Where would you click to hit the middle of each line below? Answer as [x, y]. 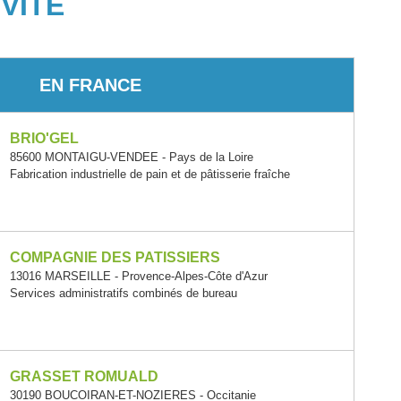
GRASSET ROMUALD [85, 376]
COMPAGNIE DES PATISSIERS [115, 257]
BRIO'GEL [45, 138]
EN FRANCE [90, 85]
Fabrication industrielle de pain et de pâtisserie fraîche [150, 174]
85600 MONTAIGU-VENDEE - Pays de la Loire [132, 157]
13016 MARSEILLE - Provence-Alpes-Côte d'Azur [139, 276]
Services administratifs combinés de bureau [124, 293]
